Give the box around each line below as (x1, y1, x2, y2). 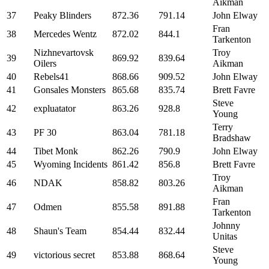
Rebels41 (34, 71, 69, 82)
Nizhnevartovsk (34, 47, 94, 58)
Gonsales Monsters (34, 85, 106, 95)
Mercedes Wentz (34, 29, 97, 39)
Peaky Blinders (34, 10, 91, 20)
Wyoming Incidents (34, 159, 107, 169)
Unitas (213, 231, 237, 241)
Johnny (213, 220, 240, 231)
